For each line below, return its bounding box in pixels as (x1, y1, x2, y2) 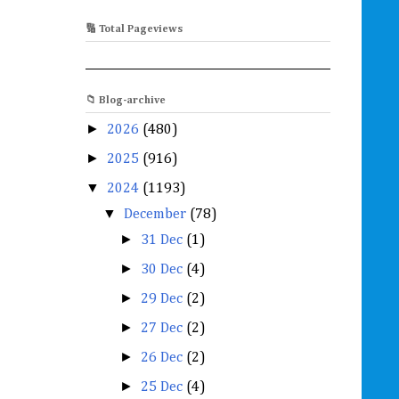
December (124, 207, 191, 222)
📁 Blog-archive (85, 94, 166, 106)
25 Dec (141, 379, 187, 395)
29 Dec (141, 291, 187, 306)
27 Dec (141, 321, 187, 336)
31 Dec (141, 232, 187, 248)
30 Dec (141, 262, 187, 277)
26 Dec (141, 350, 187, 365)
